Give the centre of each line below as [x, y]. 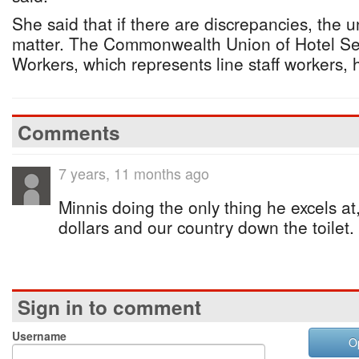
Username [39, 336]
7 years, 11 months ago [134, 173]
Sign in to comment [109, 307]
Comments [69, 132]
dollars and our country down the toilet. [206, 227]
